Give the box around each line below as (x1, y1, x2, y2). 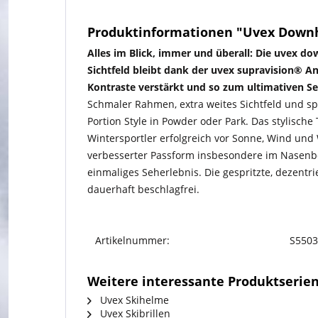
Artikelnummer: (95, 233, 170, 247)
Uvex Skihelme (97, 292, 169, 307)
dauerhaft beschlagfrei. (87, 182, 199, 196)
